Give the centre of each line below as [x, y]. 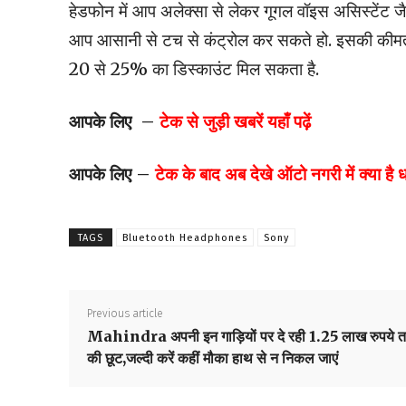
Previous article [125, 314]
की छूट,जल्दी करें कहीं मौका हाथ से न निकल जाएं [213, 358]
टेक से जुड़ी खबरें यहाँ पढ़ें [235, 122]
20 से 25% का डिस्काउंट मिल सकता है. [194, 69]
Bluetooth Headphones [185, 238]
